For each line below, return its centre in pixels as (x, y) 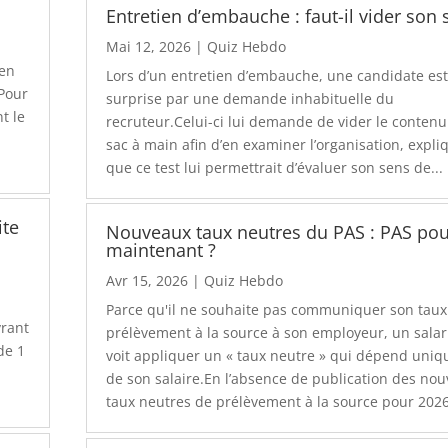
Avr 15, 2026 (147, 281)
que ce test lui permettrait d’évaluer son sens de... (275, 168)
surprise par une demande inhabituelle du (250, 99)
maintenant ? (161, 250)
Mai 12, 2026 (149, 47)
